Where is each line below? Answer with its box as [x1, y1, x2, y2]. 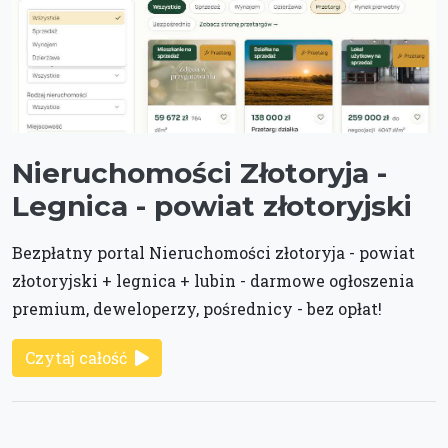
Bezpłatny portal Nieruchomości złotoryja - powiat [12, 242, 415, 264]
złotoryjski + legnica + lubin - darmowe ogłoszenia [12, 270, 414, 292]
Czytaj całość [25, 347, 127, 369]
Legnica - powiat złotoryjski [12, 189, 412, 224]
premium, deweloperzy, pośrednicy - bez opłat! [12, 298, 382, 320]
